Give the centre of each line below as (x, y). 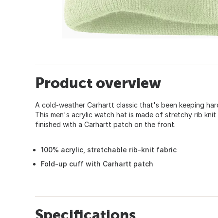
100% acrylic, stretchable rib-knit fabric (109, 149)
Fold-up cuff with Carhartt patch (97, 163)
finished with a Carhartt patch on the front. (105, 124)
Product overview (98, 82)
